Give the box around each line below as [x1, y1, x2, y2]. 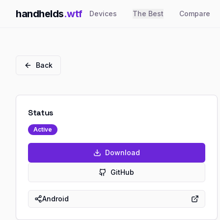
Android [42, 194, 69, 203]
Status [28, 108, 54, 118]
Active [33, 126, 52, 133]
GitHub [110, 168, 135, 176]
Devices [89, 9, 117, 18]
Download [105, 148, 140, 157]
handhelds [16, 8, 64, 20]
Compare [179, 9, 211, 18]
